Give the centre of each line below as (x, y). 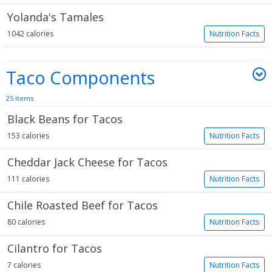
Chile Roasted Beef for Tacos (83, 205)
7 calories (24, 265)
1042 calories (30, 34)
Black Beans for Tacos (65, 119)
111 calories (28, 179)
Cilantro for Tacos (55, 248)
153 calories (28, 136)
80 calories (26, 222)
